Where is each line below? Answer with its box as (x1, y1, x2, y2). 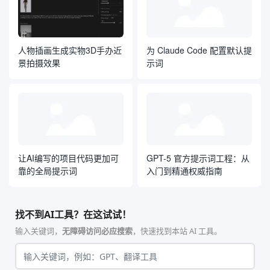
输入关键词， (15, 225, 62, 236)
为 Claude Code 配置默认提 (146, 43, 252, 56)
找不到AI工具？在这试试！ (15, 208, 131, 221)
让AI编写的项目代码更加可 (18, 152, 119, 164)
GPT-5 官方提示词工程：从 (146, 152, 250, 164)
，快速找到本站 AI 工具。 (133, 225, 222, 236)
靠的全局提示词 (18, 165, 77, 177)
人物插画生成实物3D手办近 (18, 43, 122, 56)
